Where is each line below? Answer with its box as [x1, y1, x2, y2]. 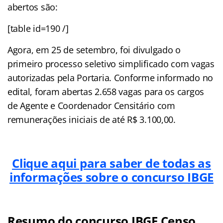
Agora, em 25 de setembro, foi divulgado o [7, 43, 181, 56]
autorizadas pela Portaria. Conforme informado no [7, 71, 214, 84]
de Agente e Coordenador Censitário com [7, 99, 175, 111]
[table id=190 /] [7, 22, 69, 34]
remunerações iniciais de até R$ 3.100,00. [7, 113, 176, 125]
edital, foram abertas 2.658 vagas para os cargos [7, 85, 205, 98]
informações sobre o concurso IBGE [9, 168, 214, 185]
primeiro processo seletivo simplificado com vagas [7, 57, 215, 70]
